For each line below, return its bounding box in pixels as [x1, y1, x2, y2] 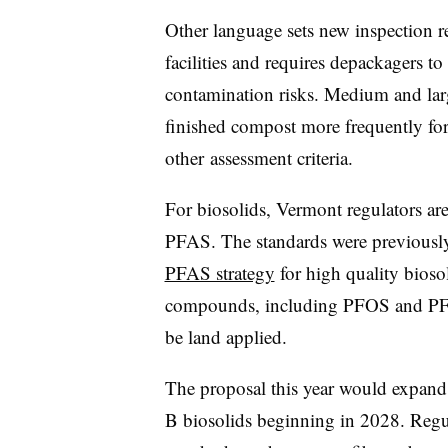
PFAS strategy [164, 259, 275, 285]
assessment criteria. [209, 144, 353, 170]
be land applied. [164, 323, 287, 349]
